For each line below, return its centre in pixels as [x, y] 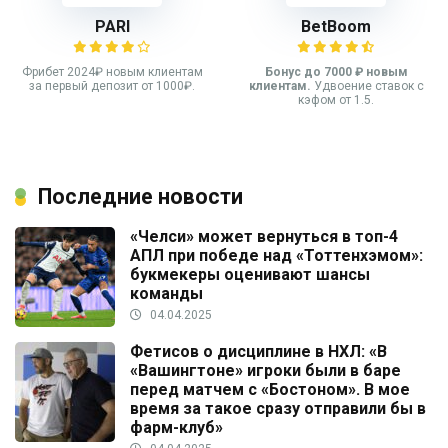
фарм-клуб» [176, 427]
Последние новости [140, 196]
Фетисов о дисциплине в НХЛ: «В [258, 351]
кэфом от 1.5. [336, 99]
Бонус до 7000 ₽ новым [336, 71]
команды [166, 293]
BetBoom [336, 26]
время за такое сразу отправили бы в [278, 408]
